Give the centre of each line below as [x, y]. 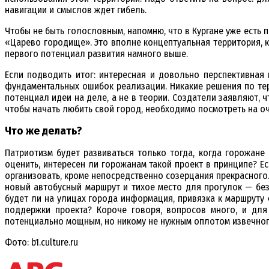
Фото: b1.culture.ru [41, 243]
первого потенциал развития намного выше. [96, 54]
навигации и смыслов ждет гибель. [76, 10]
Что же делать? [43, 131]
